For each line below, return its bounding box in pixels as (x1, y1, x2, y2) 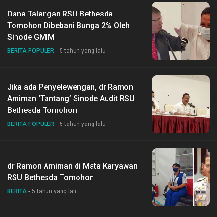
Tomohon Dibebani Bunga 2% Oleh (7, 21, 130, 30)
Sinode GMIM (7, 32, 55, 42)
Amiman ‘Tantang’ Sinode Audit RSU (7, 94, 135, 103)
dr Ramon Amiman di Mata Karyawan (7, 161, 138, 170)
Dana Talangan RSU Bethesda (7, 9, 113, 18)
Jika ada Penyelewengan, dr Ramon (7, 82, 133, 92)
